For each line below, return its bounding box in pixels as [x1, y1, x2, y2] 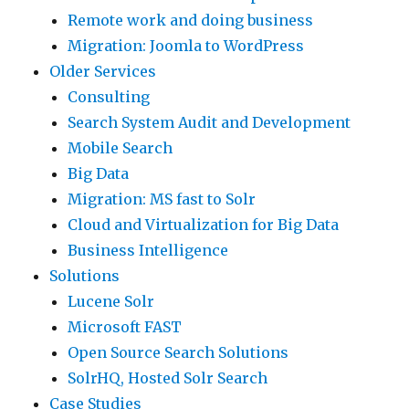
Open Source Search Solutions [68, 343, 289, 362]
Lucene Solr [68, 292, 155, 311]
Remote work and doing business [68, 11, 314, 30]
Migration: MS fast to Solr [68, 190, 257, 209]
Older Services [49, 62, 157, 81]
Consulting [68, 88, 151, 107]
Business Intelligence [68, 241, 229, 260]
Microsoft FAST [68, 318, 183, 337]
